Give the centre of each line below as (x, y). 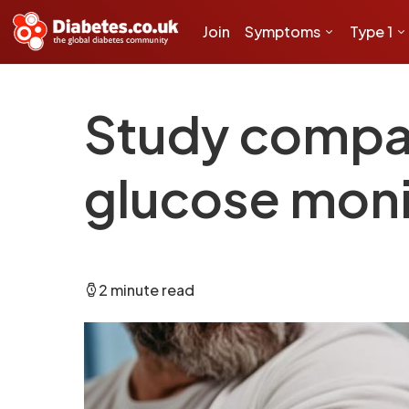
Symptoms (283, 31)
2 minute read (147, 290)
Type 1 (371, 31)
